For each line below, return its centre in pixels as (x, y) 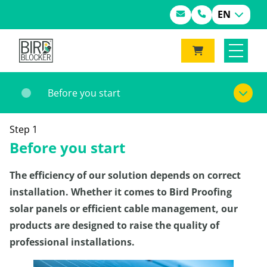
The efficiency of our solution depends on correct (125, 175)
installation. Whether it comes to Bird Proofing (121, 192)
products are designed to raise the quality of (114, 225)
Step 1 (24, 129)
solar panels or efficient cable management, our (124, 209)
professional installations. (72, 242)
